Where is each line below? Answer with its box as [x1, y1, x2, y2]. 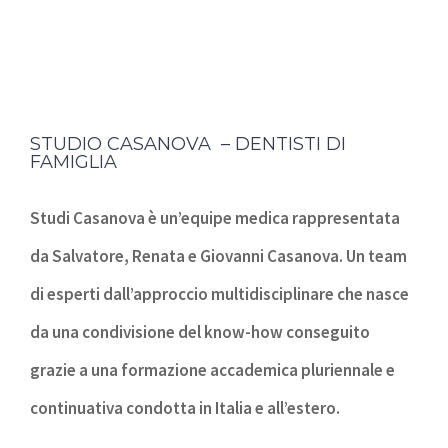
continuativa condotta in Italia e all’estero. [30, 396, 340, 419]
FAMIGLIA [30, 150, 117, 173]
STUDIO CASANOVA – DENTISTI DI [30, 132, 346, 155]
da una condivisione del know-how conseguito [30, 320, 370, 343]
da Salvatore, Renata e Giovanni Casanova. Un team [30, 244, 407, 267]
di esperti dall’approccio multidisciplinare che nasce [30, 282, 409, 305]
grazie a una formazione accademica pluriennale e [30, 358, 395, 381]
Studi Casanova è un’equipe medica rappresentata [30, 206, 400, 229]
